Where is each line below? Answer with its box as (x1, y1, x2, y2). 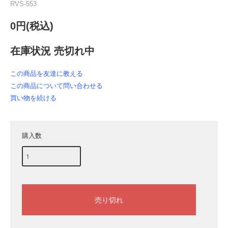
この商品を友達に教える (10, 69, 83, 77)
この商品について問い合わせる (10, 81, 103, 90)
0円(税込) (10, 20, 53, 32)
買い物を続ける (10, 94, 56, 102)
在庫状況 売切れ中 (10, 45, 95, 56)
